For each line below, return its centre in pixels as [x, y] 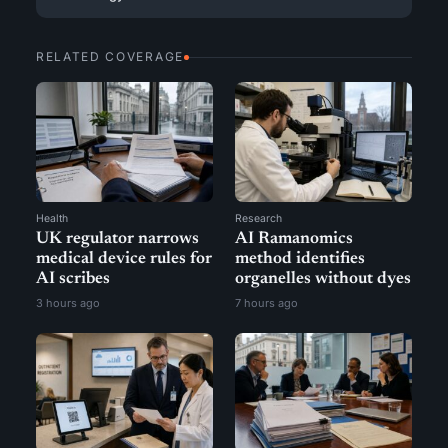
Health [52, 218]
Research [258, 218]
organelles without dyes [323, 279]
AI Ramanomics [294, 239]
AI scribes [73, 279]
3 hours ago [68, 303]
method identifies [300, 259]
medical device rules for [124, 259]
